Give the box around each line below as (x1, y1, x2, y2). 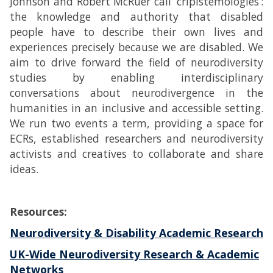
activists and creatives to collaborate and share (10, 146, 263, 161)
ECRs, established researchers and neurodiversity (10, 131, 263, 146)
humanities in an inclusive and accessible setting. (10, 101, 263, 115)
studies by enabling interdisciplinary (10, 70, 263, 85)
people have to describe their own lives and (10, 24, 263, 39)
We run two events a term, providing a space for (10, 116, 263, 130)
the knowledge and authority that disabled (10, 9, 263, 24)
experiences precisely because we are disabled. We (10, 40, 263, 54)
